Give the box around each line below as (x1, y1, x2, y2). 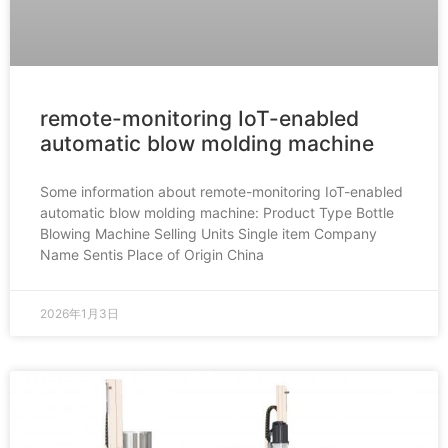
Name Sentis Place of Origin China (40, 246, 264, 263)
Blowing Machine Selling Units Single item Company (40, 225, 377, 242)
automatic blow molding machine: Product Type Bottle (40, 204, 394, 221)
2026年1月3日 (40, 306, 119, 321)
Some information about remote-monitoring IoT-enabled (40, 183, 403, 200)
